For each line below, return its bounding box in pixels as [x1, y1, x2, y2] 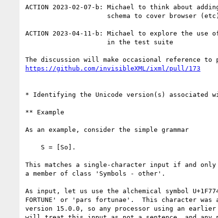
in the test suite [25, 38, 107, 46]
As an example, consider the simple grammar [25, 126, 189, 133]
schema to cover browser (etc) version [25, 12, 107, 19]
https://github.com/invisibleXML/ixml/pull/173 [25, 64, 200, 72]
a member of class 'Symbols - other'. [25, 169, 165, 177]
